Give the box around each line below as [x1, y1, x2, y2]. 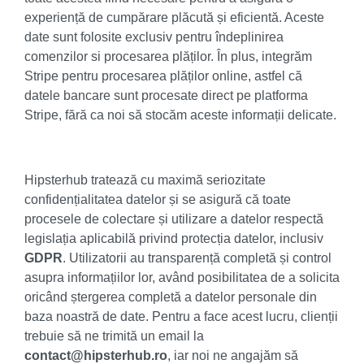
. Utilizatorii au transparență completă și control [63, 251, 331, 265]
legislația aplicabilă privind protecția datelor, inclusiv [24, 232, 323, 245]
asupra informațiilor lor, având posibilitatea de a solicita [24, 271, 340, 284]
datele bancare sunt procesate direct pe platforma [24, 89, 308, 102]
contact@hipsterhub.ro [24, 349, 167, 362]
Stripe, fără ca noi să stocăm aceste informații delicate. [24, 108, 336, 122]
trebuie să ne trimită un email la [24, 329, 204, 343]
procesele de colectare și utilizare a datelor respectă [24, 212, 323, 226]
